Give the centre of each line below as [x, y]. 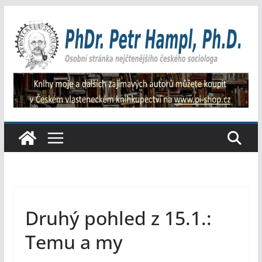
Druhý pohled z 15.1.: [118, 218]
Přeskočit [24, 13]
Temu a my [74, 242]
